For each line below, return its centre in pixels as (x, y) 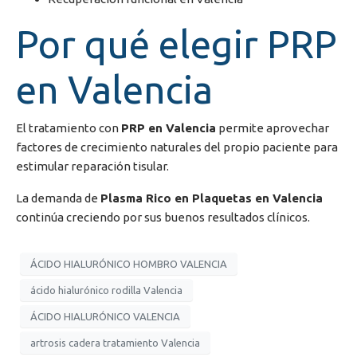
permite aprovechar (273, 128)
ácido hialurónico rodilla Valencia (106, 290)
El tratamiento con (69, 128)
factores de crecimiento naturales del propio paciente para (177, 147)
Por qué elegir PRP (177, 44)
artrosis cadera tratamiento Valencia (115, 342)
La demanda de (58, 198)
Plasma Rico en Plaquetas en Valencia (212, 198)
